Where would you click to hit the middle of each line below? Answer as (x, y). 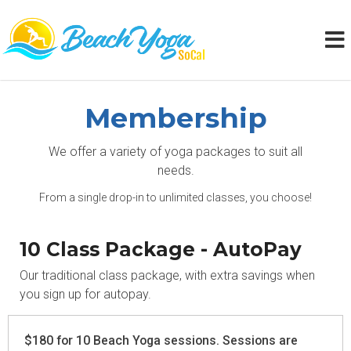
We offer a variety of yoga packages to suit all (175, 152)
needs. (175, 170)
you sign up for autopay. (85, 294)
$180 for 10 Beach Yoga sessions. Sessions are (161, 340)
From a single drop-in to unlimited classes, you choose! (175, 197)
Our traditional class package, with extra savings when (167, 275)
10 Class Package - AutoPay (161, 249)
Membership (175, 118)
